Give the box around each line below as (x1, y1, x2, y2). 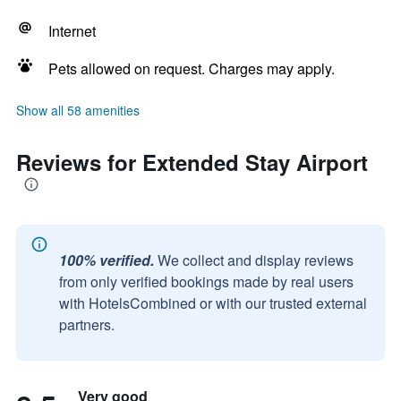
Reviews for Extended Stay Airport (16, 147, 368, 177)
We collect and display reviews (158, 250, 354, 270)
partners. (59, 314, 115, 335)
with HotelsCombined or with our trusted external (59, 293, 367, 313)
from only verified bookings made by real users (59, 271, 354, 292)
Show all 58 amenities (16, 101, 140, 119)
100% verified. (59, 250, 154, 270)
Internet (48, 21, 96, 41)
